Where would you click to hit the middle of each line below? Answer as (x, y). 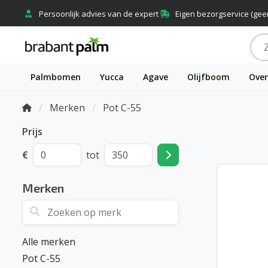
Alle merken (49, 242)
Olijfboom (208, 77)
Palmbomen (55, 77)
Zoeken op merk (57, 206)
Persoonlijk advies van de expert (99, 14)
